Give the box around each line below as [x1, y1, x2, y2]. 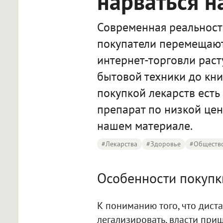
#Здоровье [146, 139, 181, 148]
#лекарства [101, 139, 137, 148]
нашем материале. [97, 118, 193, 133]
